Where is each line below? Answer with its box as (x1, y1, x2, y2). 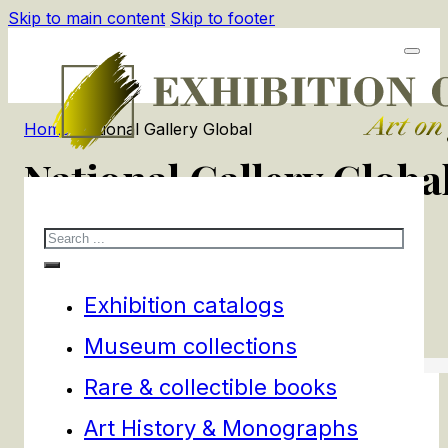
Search (43, 225, 98, 246)
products (31, 238, 104, 259)
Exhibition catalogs (84, 291, 284, 318)
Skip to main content (8, 8, 165, 28)
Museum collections (84, 332, 297, 359)
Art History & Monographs (84, 414, 358, 441)
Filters (24, 290, 70, 311)
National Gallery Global (76, 119, 252, 139)
